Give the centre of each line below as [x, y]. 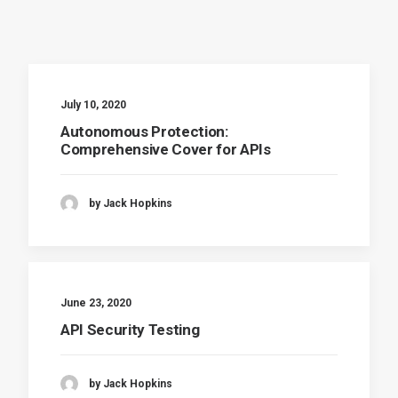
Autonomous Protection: [144, 131]
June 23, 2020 [96, 303]
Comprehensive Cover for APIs [166, 149]
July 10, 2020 [93, 105]
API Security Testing [130, 330]
